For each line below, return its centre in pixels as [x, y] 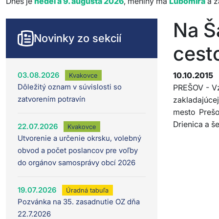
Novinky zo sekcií [77, 38]
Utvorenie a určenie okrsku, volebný [79, 138]
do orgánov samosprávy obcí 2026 [77, 163]
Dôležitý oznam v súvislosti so [70, 87]
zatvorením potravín [52, 99]
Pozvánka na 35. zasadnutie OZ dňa [79, 202]
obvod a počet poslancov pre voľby [78, 151]
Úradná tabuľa [88, 190]
